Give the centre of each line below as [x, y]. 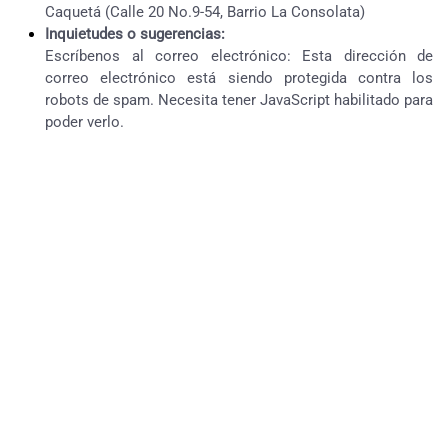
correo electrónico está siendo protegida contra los [239, 78]
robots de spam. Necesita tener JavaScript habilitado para [239, 100]
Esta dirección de [367, 56]
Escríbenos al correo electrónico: [173, 56]
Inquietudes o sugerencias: [135, 34]
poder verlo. [84, 122]
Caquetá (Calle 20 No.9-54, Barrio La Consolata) [205, 12]
